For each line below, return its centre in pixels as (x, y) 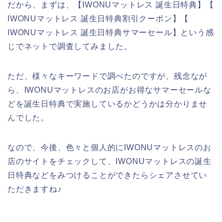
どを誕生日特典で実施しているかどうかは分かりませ (108, 104)
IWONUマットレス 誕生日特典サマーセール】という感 (111, 32)
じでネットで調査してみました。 (70, 46)
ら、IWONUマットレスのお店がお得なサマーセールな (110, 90)
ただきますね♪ (35, 189)
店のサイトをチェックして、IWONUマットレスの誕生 (110, 161)
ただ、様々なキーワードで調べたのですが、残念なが (108, 76)
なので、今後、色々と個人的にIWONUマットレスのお (110, 147)
